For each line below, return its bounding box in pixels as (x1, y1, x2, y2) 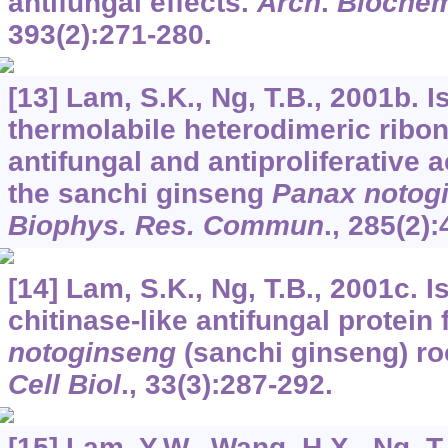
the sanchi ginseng (7, 177, 272, 209)
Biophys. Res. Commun (7, 209, 324, 241)
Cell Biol (7, 368, 121, 400)
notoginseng (7, 336, 176, 368)
